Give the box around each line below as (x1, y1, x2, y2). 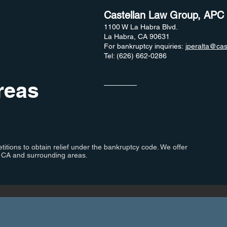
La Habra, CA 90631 (103, 32, 170, 41)
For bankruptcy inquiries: (103, 42, 185, 51)
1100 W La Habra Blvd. (103, 23, 178, 31)
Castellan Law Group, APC (103, 9, 224, 22)
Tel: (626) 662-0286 (103, 52, 167, 60)
